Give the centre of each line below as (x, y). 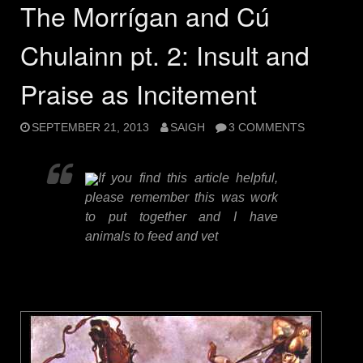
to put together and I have (181, 217)
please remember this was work (181, 198)
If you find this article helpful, (188, 178)
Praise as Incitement (139, 93)
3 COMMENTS (267, 128)
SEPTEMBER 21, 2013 (90, 128)
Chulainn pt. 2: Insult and (165, 54)
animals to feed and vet (152, 237)
